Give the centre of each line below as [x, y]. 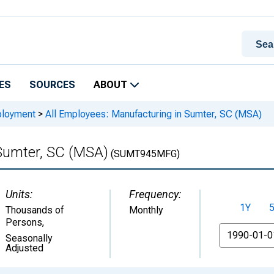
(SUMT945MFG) [144, 154]
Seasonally [29, 238]
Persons [24, 222]
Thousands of [35, 210]
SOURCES [52, 85]
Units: [19, 194]
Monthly [146, 210]
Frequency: [155, 194]
